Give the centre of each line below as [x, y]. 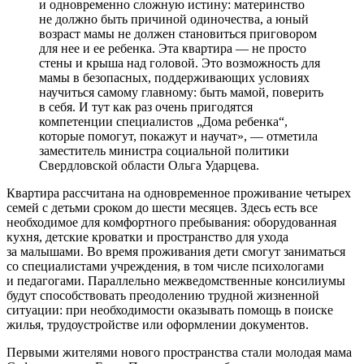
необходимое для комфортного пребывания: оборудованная [171, 222]
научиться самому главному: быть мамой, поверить [181, 92]
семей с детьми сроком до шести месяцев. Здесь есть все [162, 207]
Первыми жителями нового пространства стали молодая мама [179, 352]
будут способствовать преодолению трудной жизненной [163, 295]
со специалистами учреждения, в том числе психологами [165, 266]
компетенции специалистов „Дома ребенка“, [163, 121]
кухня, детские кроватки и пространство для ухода [147, 236]
